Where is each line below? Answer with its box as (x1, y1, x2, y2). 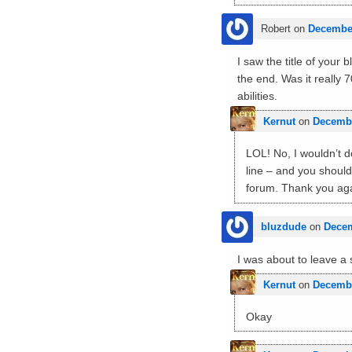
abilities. (237, 90, 278, 103)
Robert (261, 23, 291, 35)
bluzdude (261, 220, 307, 233)
